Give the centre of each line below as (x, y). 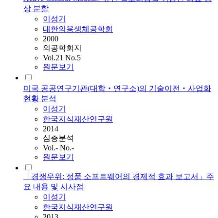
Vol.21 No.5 (62, 58)
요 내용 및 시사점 (54, 187)
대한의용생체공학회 (78, 29)
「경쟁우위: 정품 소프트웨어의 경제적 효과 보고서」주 (119, 177)
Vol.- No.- (58, 148)
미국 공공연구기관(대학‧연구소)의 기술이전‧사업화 (117, 89)
